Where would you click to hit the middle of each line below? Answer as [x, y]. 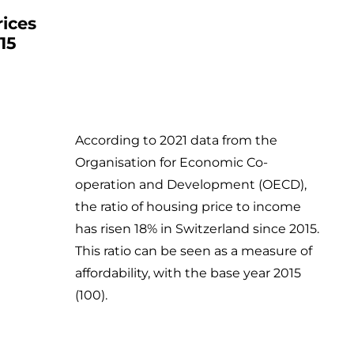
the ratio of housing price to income [188, 207]
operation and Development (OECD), [191, 185]
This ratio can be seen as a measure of [194, 251]
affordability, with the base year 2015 [188, 273]
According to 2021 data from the [177, 141]
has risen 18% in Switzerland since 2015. [198, 229]
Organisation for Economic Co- [172, 163]
